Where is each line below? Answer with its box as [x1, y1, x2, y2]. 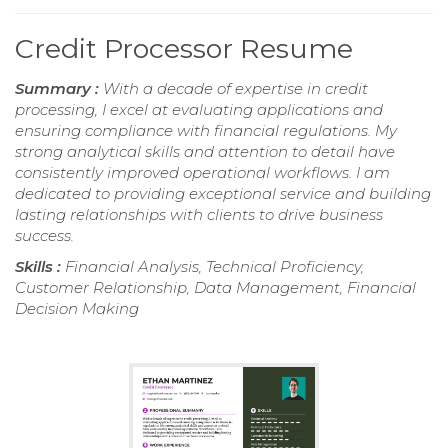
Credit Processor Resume [15, 31, 353, 65]
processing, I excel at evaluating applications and [15, 99, 383, 119]
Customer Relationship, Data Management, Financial [15, 277, 416, 297]
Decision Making [15, 298, 139, 318]
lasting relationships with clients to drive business [15, 204, 383, 224]
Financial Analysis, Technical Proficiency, [65, 256, 364, 276]
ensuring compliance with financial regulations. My [15, 120, 397, 140]
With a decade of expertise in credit [103, 78, 368, 98]
